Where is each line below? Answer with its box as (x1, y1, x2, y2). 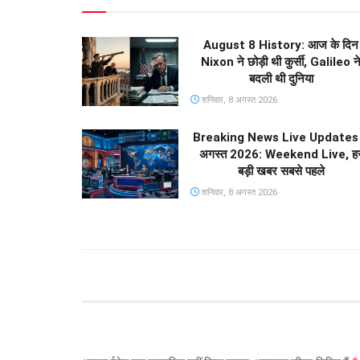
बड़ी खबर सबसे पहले (237, 164, 325, 179)
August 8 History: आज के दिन (203, 38, 358, 53)
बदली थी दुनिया (248, 72, 313, 87)
